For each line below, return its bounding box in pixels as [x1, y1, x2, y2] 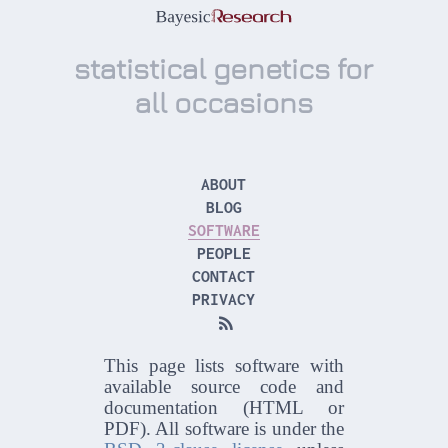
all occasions [134, 85, 314, 120]
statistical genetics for [74, 51, 374, 86]
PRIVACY [192, 289, 256, 308]
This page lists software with [104, 355, 344, 377]
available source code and [104, 376, 344, 398]
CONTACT [192, 266, 256, 285]
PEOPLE [196, 243, 251, 262]
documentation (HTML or [104, 397, 344, 419]
